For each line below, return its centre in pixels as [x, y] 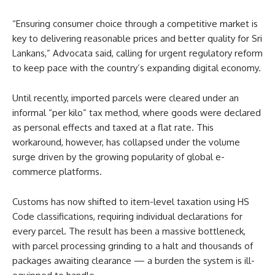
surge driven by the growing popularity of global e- [118, 157]
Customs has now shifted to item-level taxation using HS [131, 201]
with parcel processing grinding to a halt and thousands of [133, 246]
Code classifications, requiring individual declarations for [127, 216]
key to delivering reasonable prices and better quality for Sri [137, 38]
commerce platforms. [57, 171]
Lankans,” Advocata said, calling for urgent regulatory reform [137, 53]
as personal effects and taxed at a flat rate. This [113, 127]
